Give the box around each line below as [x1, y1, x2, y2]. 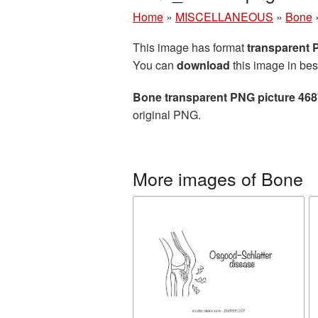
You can [133, 57, 177, 73]
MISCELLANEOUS [175, 9, 273, 25]
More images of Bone [133, 165, 303, 191]
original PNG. [133, 106, 201, 123]
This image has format [133, 39, 247, 55]
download [177, 57, 230, 73]
